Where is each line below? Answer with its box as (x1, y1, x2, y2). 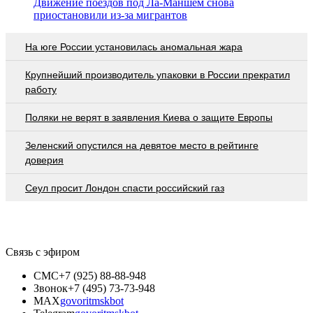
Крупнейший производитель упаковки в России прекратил (25, 68, 290, 80)
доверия (25, 154, 64, 166)
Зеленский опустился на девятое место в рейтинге (25, 139, 259, 151)
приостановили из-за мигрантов (34, 8, 187, 21)
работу (25, 83, 57, 95)
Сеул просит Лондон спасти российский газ (25, 182, 224, 194)
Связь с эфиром (6, 245, 80, 258)
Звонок (34, 282, 68, 294)
